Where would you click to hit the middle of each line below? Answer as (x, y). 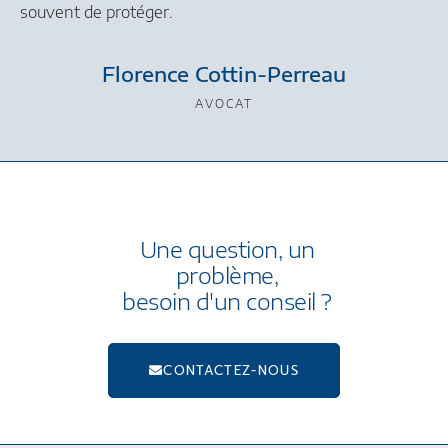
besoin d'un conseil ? (227, 300)
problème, (227, 274)
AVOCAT (224, 104)
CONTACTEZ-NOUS (231, 370)
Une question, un (227, 248)
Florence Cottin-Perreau (224, 74)
